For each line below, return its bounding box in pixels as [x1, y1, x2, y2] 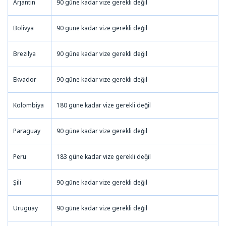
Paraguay [13, 126, 40, 135]
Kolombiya [13, 100, 44, 109]
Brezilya [13, 49, 36, 58]
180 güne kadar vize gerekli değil [56, 100, 151, 109]
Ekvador [13, 75, 36, 84]
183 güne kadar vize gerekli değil [56, 152, 151, 161]
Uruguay [13, 203, 38, 212]
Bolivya [13, 23, 34, 32]
